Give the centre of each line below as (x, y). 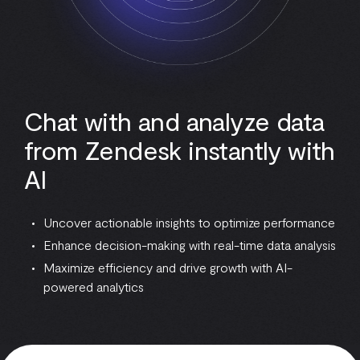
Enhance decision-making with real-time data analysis (189, 245)
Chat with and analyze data (174, 121)
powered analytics (93, 286)
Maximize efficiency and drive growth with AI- (168, 267)
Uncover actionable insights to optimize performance (189, 222)
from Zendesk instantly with (180, 149)
